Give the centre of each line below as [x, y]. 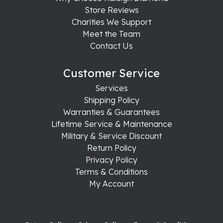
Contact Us [111, 46]
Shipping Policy [111, 100]
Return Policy [111, 148]
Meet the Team [111, 34]
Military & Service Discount [111, 136]
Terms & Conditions [111, 171]
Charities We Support [111, 22]
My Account [111, 183]
